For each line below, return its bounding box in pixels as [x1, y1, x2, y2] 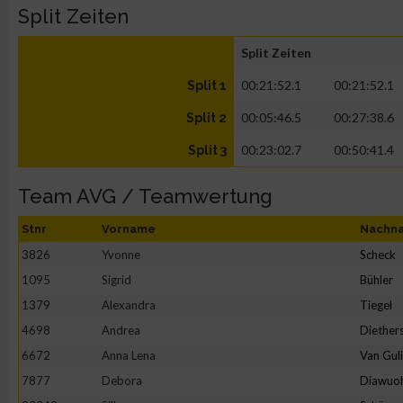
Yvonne [102, 247, 140, 262]
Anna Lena [102, 348, 156, 363]
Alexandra [102, 298, 156, 312]
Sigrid [102, 273, 131, 287]
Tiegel [360, 298, 392, 312]
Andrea [102, 323, 140, 337]
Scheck [360, 247, 396, 262]
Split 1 [187, 78, 227, 93]
